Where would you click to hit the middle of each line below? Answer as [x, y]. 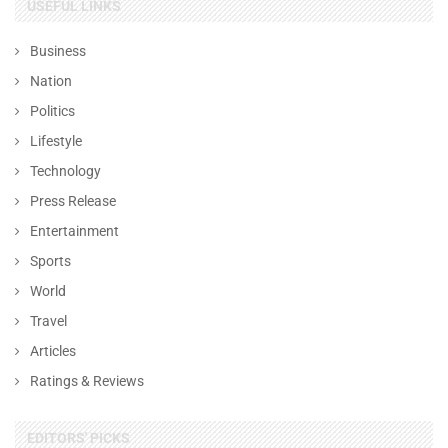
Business [58, 50]
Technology [65, 170]
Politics [52, 110]
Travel [48, 320]
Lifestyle [56, 140]
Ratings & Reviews [87, 380]
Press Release [73, 200]
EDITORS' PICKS [78, 437]
